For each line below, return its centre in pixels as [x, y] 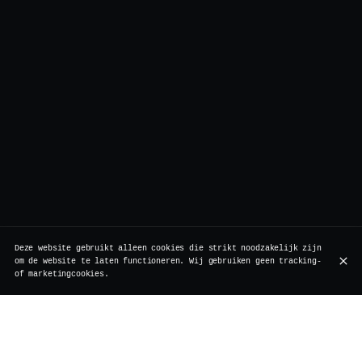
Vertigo [204, 337]
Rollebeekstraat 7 [229, 350]
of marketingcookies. [61, 274]
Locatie [44, 323]
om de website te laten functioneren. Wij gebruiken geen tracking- [168, 261]
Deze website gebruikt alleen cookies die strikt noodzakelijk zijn [168, 248]
